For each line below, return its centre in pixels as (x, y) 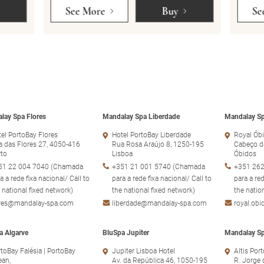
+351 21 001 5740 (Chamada (159, 166)
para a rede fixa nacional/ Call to (162, 178)
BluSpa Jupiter (126, 232)
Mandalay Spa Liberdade (141, 116)
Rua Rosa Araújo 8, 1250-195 (158, 144)
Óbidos (245, 154)
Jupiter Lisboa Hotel (143, 251)
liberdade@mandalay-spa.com (159, 203)
